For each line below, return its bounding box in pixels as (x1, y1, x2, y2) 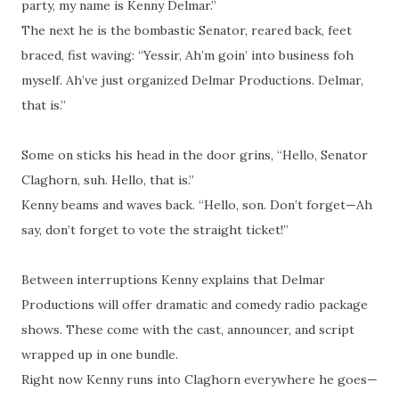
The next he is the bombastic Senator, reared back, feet (21, 22, 352, 39)
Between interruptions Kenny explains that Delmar (21, 272, 325, 289)
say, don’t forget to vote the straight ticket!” (21, 222, 289, 239)
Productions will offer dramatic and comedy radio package (21, 297, 368, 313)
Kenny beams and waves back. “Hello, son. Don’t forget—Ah (21, 197, 372, 214)
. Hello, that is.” (105, 172, 194, 189)
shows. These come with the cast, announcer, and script (21, 322, 354, 338)
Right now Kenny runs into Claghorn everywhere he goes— (21, 371, 378, 388)
